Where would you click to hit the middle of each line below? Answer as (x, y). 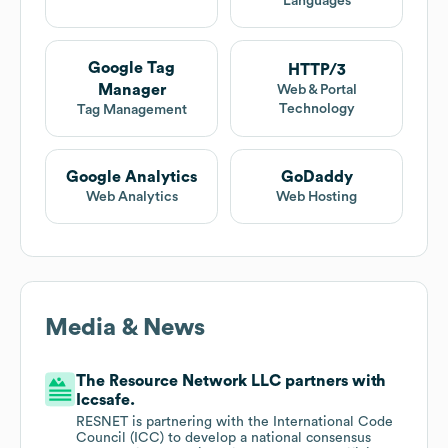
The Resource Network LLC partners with (231, 381)
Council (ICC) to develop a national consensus (224, 438)
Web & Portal (316, 89)
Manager (131, 90)
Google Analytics (131, 177)
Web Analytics (131, 197)
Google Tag (131, 68)
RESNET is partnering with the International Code (235, 422)
